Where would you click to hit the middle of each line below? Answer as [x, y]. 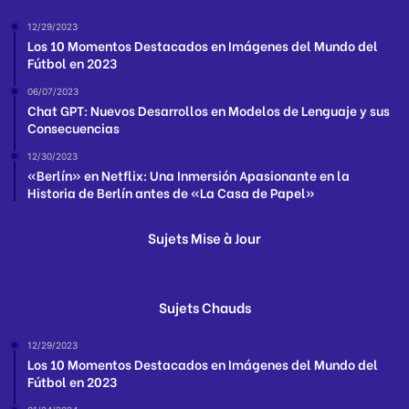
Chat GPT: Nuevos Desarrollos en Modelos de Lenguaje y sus [209, 110]
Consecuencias [73, 128]
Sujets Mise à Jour [204, 238]
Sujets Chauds [204, 307]
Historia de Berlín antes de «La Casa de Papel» [171, 193]
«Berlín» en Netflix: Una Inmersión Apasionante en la [189, 175]
